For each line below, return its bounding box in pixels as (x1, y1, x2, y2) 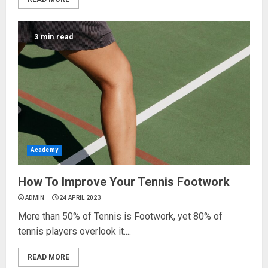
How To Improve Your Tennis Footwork (18, 175, 230, 190)
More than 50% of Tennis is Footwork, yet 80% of (18, 211, 223, 223)
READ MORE (28, 253, 69, 262)
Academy (31, 147, 58, 154)
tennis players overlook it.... (18, 226, 131, 237)
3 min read (34, 33, 73, 42)
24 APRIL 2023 (59, 194, 102, 202)
